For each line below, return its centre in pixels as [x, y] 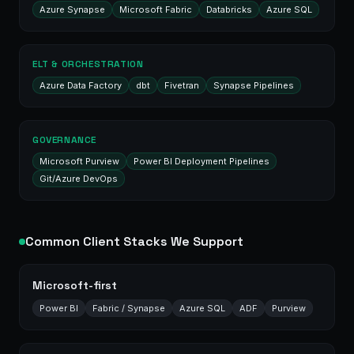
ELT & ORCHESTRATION [88, 64]
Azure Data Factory [81, 85]
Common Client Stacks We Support [134, 241]
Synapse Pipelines [254, 85]
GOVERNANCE [64, 139]
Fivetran [182, 85]
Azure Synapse [72, 9]
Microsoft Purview [79, 161]
